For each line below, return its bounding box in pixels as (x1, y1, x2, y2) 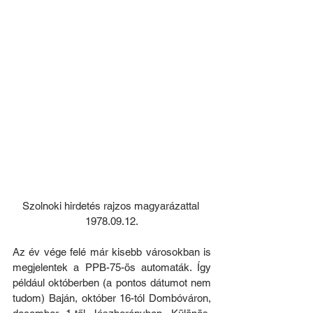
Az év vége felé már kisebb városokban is (13, 245, 211, 258)
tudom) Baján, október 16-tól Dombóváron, (13, 291, 211, 304)
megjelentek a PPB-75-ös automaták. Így (13, 261, 211, 273)
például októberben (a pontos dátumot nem (13, 276, 211, 289)
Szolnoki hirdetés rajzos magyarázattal (22, 199, 202, 212)
